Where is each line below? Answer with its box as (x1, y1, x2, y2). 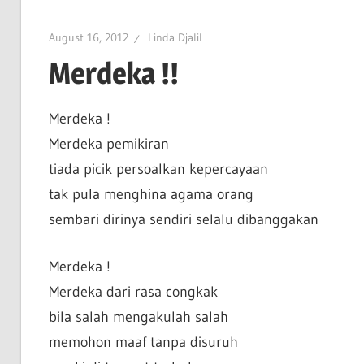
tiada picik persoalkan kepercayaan (48, 160, 268, 179)
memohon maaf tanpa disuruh (48, 333, 238, 352)
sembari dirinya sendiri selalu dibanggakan (48, 210, 318, 229)
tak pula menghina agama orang (48, 185, 253, 204)
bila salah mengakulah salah (48, 308, 228, 327)
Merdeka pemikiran (48, 135, 169, 154)
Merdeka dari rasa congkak (48, 283, 218, 301)
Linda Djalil (147, 30, 202, 45)
